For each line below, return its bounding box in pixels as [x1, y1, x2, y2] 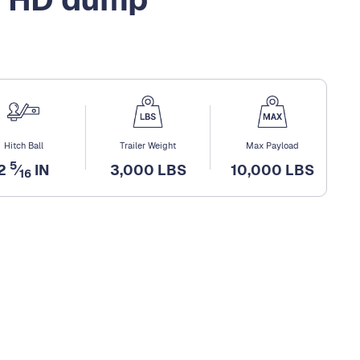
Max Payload [246, 139, 299, 151]
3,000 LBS [109, 160, 186, 179]
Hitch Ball [3, 139, 43, 151]
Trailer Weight [120, 139, 176, 151]
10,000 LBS [231, 160, 314, 179]
